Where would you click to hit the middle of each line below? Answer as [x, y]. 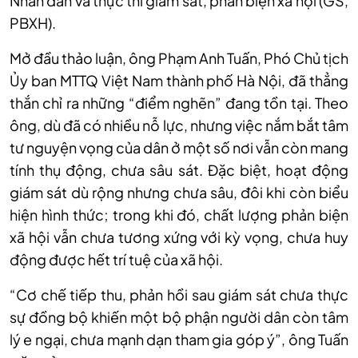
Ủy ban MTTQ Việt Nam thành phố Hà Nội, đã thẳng [179, 81]
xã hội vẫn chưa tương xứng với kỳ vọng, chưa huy [179, 237]
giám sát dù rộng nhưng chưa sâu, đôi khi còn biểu [179, 193]
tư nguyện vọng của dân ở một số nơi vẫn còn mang [179, 148]
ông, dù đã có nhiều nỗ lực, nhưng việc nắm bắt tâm [179, 125]
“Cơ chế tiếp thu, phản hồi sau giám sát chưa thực [179, 295]
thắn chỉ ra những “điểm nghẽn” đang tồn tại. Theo [179, 103]
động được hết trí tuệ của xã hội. [116, 260]
